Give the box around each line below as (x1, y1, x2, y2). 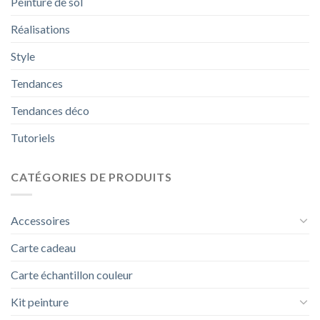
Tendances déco (11, 104, 89, 118)
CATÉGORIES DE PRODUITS (11, 170, 172, 184)
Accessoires (11, 213, 70, 227)
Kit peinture (11, 294, 69, 309)
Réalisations (11, 22, 70, 36)
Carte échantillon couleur (11, 267, 133, 281)
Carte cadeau (11, 240, 76, 254)
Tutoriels (11, 131, 55, 145)
